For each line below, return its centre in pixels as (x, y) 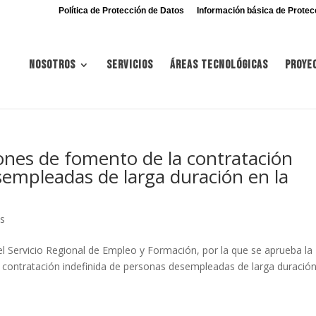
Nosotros (52, 65)
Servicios (130, 65)
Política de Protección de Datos (121, 11)
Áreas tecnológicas (219, 65)
